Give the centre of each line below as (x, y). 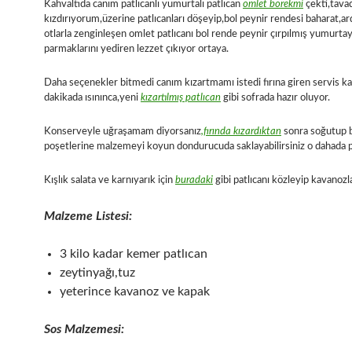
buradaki (194, 181)
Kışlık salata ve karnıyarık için (110, 181)
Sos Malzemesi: (84, 330)
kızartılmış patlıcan (181, 98)
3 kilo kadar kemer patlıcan (134, 254)
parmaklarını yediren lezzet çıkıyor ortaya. (136, 49)
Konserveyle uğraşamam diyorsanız (123, 132)
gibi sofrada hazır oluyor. (275, 98)
